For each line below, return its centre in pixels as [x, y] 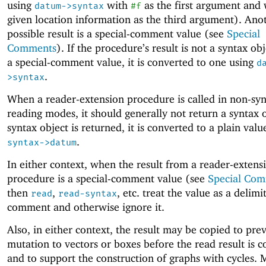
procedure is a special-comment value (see [107, 178]
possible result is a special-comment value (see [117, 33]
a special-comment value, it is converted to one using [132, 62]
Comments [32, 47]
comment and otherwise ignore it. [86, 207]
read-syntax [88, 193]
